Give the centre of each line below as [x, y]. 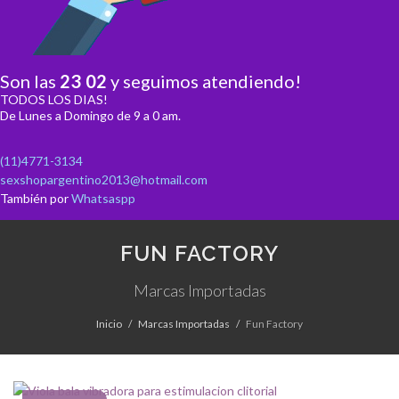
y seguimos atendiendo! [204, 81]
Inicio [109, 323]
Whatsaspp [103, 199]
